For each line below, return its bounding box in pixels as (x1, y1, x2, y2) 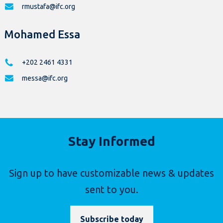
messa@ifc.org (22, 74, 68, 83)
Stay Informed (68, 134, 155, 149)
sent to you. (85, 184, 138, 196)
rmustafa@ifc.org (22, 2, 75, 11)
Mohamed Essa (4, 28, 80, 41)
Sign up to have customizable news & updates (9, 167, 214, 179)
